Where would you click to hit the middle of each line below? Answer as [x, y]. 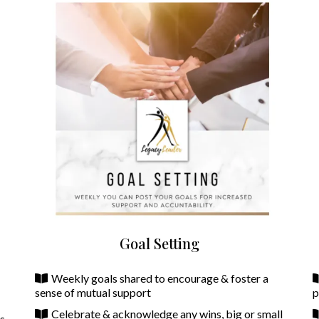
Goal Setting [159, 244]
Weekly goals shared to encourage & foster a [160, 278]
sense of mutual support [93, 293]
